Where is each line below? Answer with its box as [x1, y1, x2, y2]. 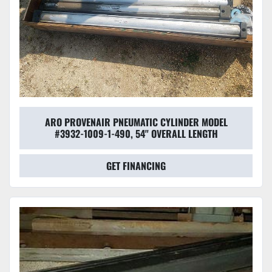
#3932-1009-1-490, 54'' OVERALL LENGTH [54, 126, 218, 141]
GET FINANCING [106, 158, 166, 174]
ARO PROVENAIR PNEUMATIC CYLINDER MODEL [44, 115, 228, 130]
